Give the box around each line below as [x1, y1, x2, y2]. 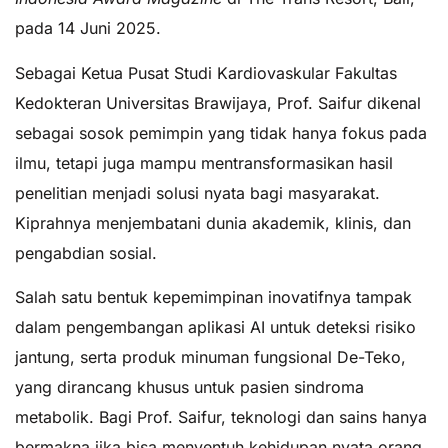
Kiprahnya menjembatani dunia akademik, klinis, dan [15, 212, 411, 233]
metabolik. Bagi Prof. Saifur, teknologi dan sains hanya [15, 406, 427, 427]
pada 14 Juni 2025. [15, 18, 161, 39]
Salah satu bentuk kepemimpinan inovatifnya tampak [15, 286, 412, 307]
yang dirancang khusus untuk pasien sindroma [15, 376, 364, 397]
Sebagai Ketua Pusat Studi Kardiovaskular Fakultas [15, 62, 397, 83]
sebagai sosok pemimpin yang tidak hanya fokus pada [15, 122, 427, 143]
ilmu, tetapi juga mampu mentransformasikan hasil [15, 152, 393, 173]
